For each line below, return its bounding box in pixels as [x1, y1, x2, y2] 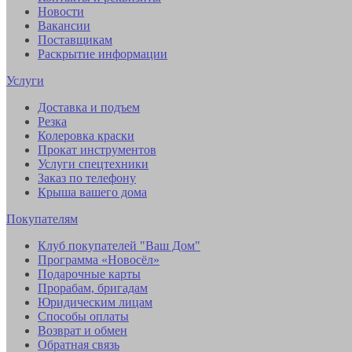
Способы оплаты [38, 309, 129, 323]
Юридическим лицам [38, 295, 152, 309]
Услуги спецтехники [38, 156, 148, 170]
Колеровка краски [38, 128, 134, 142]
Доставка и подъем [38, 100, 140, 114]
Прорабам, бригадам [38, 280, 148, 295]
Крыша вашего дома [38, 185, 147, 199]
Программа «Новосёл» [38, 252, 159, 266]
